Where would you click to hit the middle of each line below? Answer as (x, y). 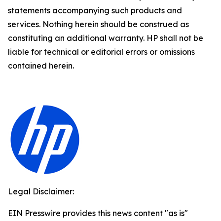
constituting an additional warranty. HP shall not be (106, 38)
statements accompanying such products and (95, 10)
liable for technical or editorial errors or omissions (101, 52)
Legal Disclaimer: (41, 191)
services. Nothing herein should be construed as (98, 24)
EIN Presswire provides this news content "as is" (98, 213)
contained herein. (41, 66)
